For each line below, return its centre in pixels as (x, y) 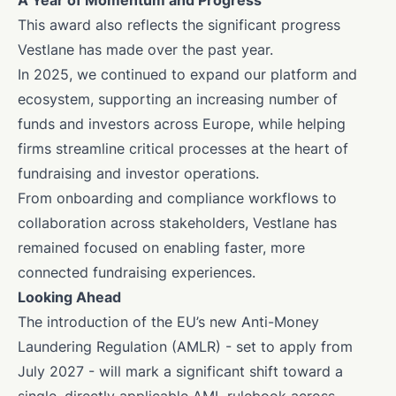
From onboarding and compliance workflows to (177, 198)
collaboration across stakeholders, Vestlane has (177, 223)
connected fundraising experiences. (137, 273)
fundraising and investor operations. (138, 174)
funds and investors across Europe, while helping (182, 124)
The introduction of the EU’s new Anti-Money (168, 322)
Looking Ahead (69, 297)
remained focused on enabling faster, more (161, 248)
